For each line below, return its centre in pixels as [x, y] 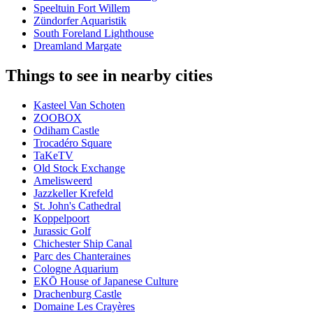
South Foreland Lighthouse [94, 34]
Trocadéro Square [73, 143]
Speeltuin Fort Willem [82, 8]
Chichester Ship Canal [83, 244]
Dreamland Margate [78, 46]
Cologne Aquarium [76, 269]
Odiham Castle [66, 131]
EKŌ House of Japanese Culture [106, 282]
